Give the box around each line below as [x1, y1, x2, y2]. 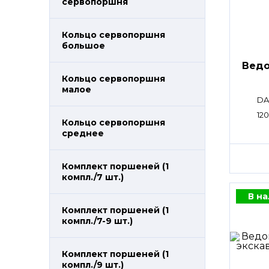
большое [62, 40, 105, 51]
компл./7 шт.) [62, 172, 124, 183]
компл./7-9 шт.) [62, 216, 133, 226]
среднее [62, 128, 104, 139]
